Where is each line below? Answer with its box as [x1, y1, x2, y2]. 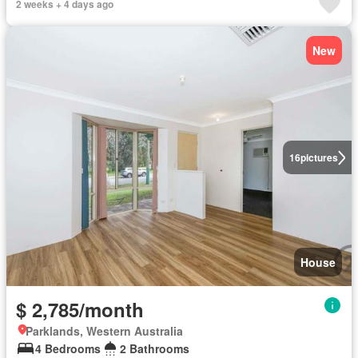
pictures [300, 150, 338, 165]
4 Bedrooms [35, 340, 101, 356]
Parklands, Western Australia [26, 322, 183, 339]
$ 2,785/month [16, 295, 144, 323]
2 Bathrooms [120, 340, 189, 356]
